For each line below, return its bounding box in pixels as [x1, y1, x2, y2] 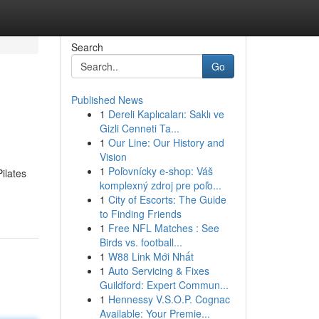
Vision [99, 150, 127, 164]
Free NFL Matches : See [108, 221, 219, 235]
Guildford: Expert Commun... [99, 278, 229, 292]
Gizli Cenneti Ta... [99, 121, 179, 135]
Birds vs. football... [99, 235, 182, 249]
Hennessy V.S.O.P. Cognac [108, 292, 230, 306]
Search [70, 40, 103, 54]
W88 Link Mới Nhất [108, 249, 194, 263]
